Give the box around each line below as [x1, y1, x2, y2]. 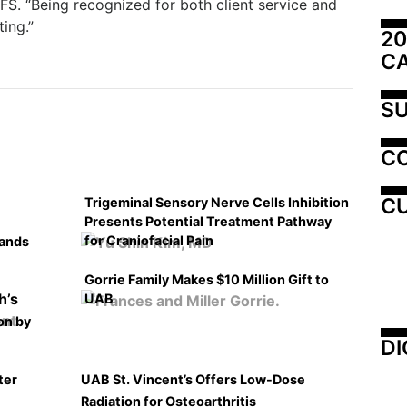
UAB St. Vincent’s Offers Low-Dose [81, 372, 305, 387]
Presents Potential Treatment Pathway [84, 213, 332, 229]
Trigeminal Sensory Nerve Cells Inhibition [84, 194, 349, 210]
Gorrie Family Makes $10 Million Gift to [84, 271, 329, 287]
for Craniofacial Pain [84, 232, 213, 248]
